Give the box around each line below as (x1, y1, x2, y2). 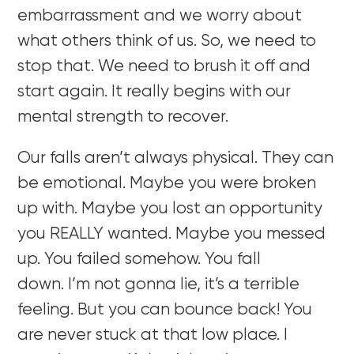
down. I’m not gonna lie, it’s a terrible (17, 276, 300, 293)
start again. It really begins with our (17, 83, 292, 100)
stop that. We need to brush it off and (17, 58, 311, 75)
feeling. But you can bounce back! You (17, 301, 313, 318)
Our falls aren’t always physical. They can (17, 149, 334, 167)
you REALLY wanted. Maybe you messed (17, 225, 326, 243)
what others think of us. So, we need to (17, 32, 317, 50)
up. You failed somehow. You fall (17, 250, 262, 268)
